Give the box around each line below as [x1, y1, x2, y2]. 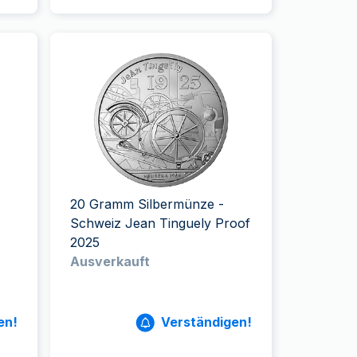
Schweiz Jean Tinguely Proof [70, 215, 251, 231]
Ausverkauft [70, 253, 151, 269]
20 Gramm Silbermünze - [70, 196, 225, 212]
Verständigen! [160, 314, 252, 330]
